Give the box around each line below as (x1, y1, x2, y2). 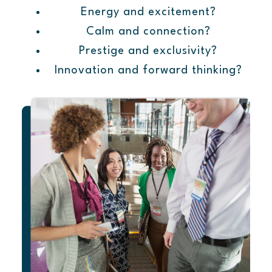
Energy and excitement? (80, 7, 216, 18)
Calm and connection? (86, 26, 211, 38)
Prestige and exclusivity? (79, 46, 217, 57)
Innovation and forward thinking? (54, 65, 242, 76)
